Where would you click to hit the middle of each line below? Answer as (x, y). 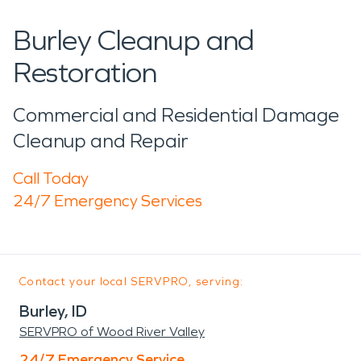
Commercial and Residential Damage (176, 115)
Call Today (51, 178)
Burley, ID (53, 311)
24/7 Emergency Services (108, 200)
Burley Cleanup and (134, 40)
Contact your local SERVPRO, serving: (132, 281)
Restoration (85, 73)
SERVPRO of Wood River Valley (112, 331)
